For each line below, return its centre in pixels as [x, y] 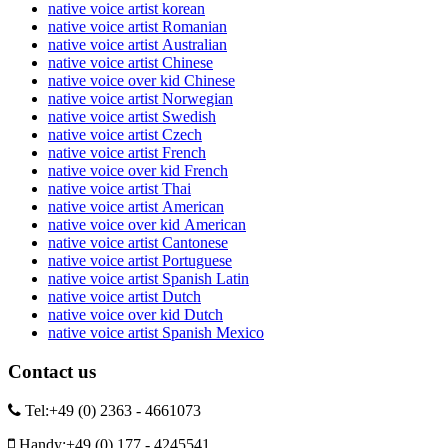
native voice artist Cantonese [138, 243]
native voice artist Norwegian [140, 99]
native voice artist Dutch [124, 297]
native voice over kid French [138, 171]
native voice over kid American [147, 225]
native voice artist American [136, 207]
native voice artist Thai [119, 189]
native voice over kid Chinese [141, 81]
